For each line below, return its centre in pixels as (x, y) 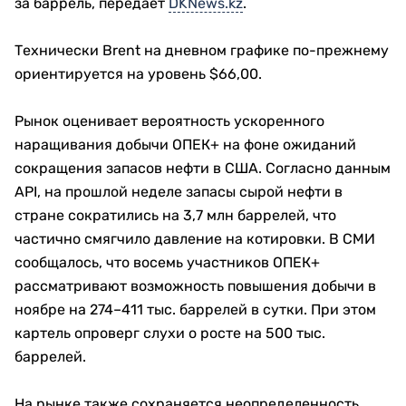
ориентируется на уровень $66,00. (138, 74)
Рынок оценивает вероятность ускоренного (169, 121)
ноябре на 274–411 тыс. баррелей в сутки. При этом (195, 309)
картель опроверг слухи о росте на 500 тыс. (170, 333)
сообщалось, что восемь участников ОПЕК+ (167, 262)
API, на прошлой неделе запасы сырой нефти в (179, 192)
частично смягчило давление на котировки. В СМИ (195, 239)
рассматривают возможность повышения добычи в (195, 286)
